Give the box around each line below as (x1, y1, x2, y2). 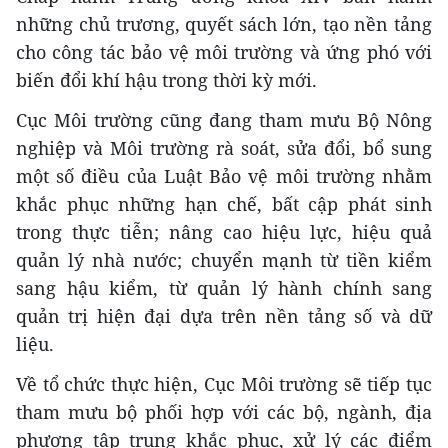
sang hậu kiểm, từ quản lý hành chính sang (16, 275, 432, 300)
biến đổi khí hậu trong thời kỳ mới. (16, 67, 317, 92)
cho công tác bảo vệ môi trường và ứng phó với (16, 39, 432, 64)
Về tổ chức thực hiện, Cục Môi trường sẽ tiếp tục (16, 371, 432, 396)
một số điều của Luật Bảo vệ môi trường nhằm (16, 163, 432, 188)
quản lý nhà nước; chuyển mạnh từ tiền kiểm (16, 247, 432, 272)
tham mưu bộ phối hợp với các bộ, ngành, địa (16, 399, 432, 424)
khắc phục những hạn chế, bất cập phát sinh (16, 191, 432, 216)
